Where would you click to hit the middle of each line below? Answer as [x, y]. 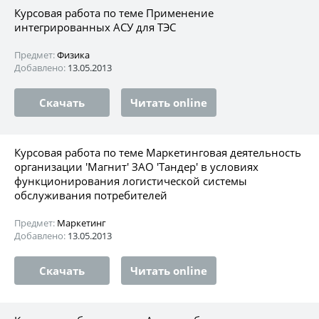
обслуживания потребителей [91, 195]
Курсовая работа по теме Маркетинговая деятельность [158, 152]
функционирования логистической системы [131, 181]
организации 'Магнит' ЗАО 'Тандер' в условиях [136, 166]
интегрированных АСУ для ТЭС [95, 27]
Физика [73, 54]
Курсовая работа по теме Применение [114, 12]
